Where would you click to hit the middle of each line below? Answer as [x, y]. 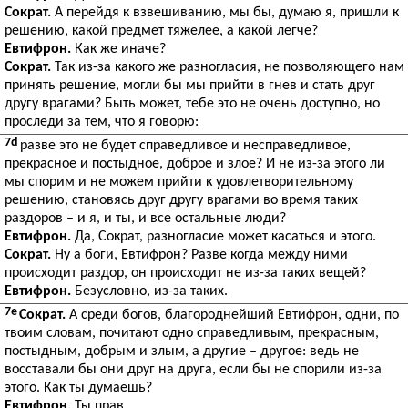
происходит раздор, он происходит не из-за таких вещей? [185, 273]
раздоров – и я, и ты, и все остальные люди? [145, 219]
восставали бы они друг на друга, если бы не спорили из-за [193, 370]
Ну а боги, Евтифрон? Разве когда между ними [199, 255]
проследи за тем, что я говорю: [102, 122]
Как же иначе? [118, 49]
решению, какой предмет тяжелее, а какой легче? [161, 31]
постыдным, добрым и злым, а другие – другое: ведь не [182, 352]
